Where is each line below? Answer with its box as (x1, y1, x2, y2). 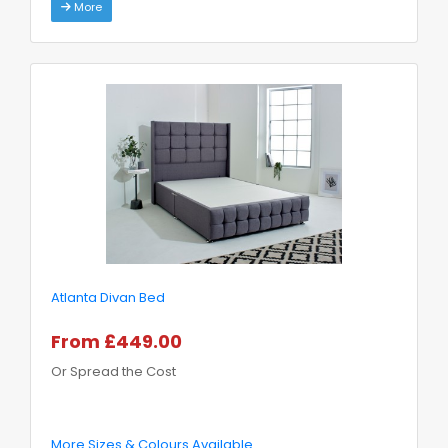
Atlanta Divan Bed (51, 287, 165, 307)
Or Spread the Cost (51, 361, 176, 381)
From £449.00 (51, 328, 182, 354)
